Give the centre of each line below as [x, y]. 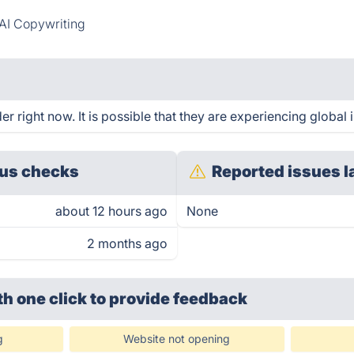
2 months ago [127, 243]
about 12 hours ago [111, 211]
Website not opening [177, 339]
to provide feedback [169, 299]
